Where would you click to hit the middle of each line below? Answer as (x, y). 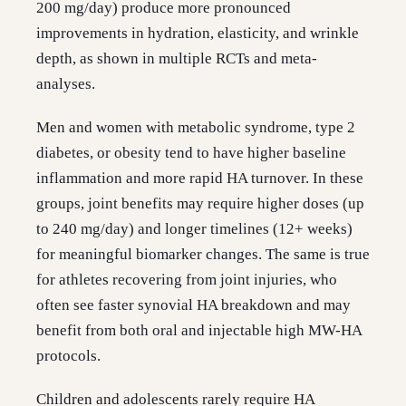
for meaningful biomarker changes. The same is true (203, 255)
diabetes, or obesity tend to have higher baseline (191, 153)
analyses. (66, 84)
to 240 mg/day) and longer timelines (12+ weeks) (194, 229)
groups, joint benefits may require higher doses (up (200, 204)
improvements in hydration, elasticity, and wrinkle (198, 34)
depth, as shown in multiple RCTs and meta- (177, 59)
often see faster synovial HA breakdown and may (193, 305)
